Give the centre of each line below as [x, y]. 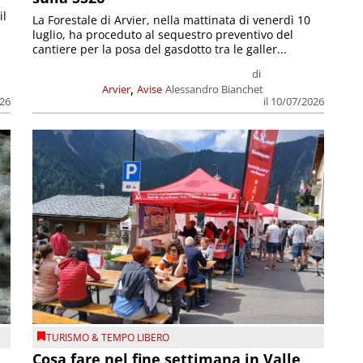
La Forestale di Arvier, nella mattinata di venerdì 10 [172, 20]
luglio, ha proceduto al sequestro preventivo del [163, 35]
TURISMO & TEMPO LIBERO [108, 337]
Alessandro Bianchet [214, 90]
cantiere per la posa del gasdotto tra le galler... [160, 49]
